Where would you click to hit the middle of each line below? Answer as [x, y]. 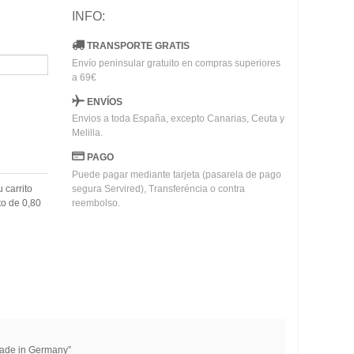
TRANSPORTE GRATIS [138, 45]
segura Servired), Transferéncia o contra [158, 189]
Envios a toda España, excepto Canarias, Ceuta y [178, 119]
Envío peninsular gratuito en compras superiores [176, 63]
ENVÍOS [104, 102]
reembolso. [96, 203]
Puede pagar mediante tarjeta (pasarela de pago [176, 175]
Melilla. [87, 133]
